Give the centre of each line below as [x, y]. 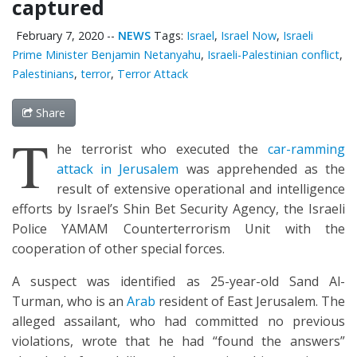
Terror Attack [153, 74]
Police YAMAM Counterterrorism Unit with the [178, 229]
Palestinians [43, 74]
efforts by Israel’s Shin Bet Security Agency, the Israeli [178, 209]
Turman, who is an [69, 302]
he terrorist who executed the [162, 149]
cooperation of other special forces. [118, 249]
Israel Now [249, 36]
